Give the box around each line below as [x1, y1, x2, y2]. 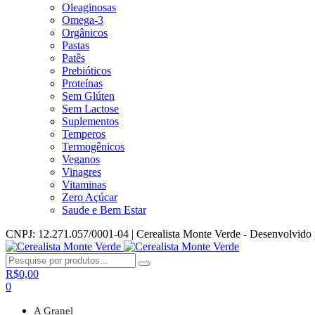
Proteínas [62, 77, 103, 89]
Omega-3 [62, 13, 103, 26]
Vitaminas [62, 178, 106, 191]
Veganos [62, 153, 100, 165]
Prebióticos [62, 64, 111, 77]
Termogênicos [62, 140, 124, 153]
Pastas [62, 39, 89, 51]
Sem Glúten [62, 89, 115, 102]
